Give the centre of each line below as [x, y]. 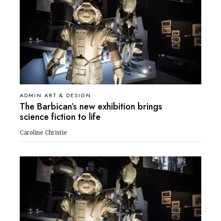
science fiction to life [60, 117]
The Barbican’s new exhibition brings [91, 106]
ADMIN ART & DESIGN [55, 95]
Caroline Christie [43, 132]
